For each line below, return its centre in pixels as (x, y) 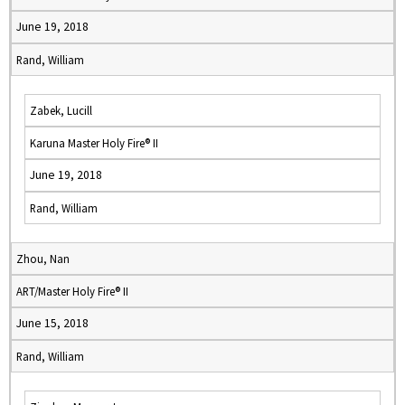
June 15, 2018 (52, 323)
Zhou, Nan (43, 259)
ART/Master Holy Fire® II (72, 291)
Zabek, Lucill (61, 110)
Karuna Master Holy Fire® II (94, 143)
